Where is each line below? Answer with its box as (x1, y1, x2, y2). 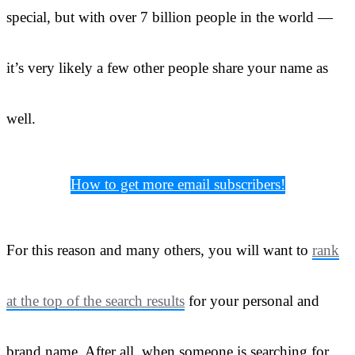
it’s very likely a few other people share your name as (6, 59, 328, 76)
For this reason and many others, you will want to (6, 241, 312, 258)
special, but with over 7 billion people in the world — (6, 8, 333, 25)
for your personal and (185, 292, 319, 309)
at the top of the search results (6, 292, 185, 309)
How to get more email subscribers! (70, 175, 285, 193)
